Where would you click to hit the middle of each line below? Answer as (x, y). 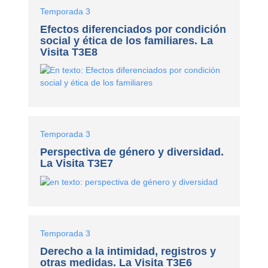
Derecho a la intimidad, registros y (128, 251)
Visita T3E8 (69, 52)
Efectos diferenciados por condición (133, 30)
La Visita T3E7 (77, 164)
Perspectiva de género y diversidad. (132, 152)
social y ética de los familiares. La (127, 41)
